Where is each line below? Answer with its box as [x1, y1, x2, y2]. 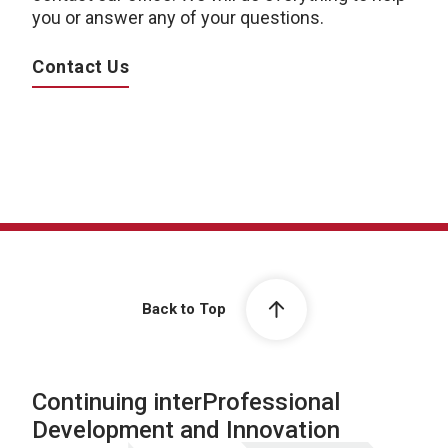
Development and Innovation [32, 416, 340, 444]
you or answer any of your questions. [32, 7, 324, 28]
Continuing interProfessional [32, 388, 340, 416]
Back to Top [141, 300, 226, 319]
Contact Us [32, 56, 129, 77]
